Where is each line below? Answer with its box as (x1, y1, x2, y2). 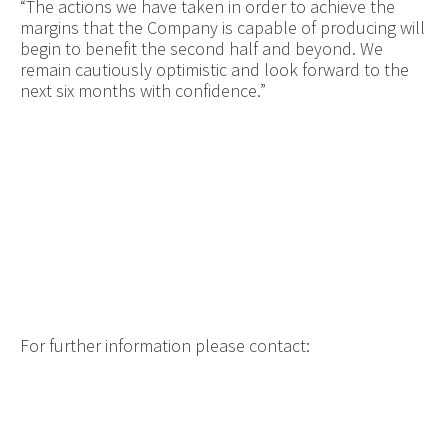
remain (19, 57, 75, 81)
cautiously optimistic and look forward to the (74, 57, 409, 81)
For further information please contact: (19, 333, 310, 357)
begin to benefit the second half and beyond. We (19, 36, 383, 60)
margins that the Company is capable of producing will (19, 15, 425, 39)
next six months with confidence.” (19, 78, 266, 102)
